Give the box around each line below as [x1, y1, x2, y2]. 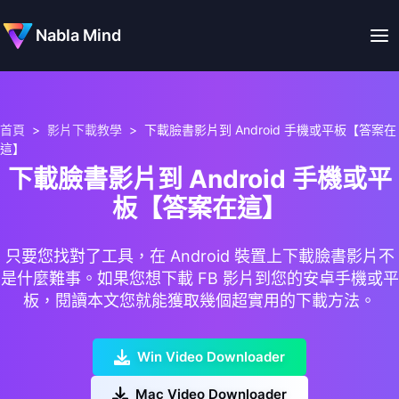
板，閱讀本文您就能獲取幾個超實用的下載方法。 [23, 290, 376, 310]
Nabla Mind [36, 26, 121, 45]
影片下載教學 [47, 121, 122, 137]
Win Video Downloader [137, 347, 285, 365]
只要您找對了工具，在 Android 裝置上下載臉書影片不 [4, 246, 395, 265]
